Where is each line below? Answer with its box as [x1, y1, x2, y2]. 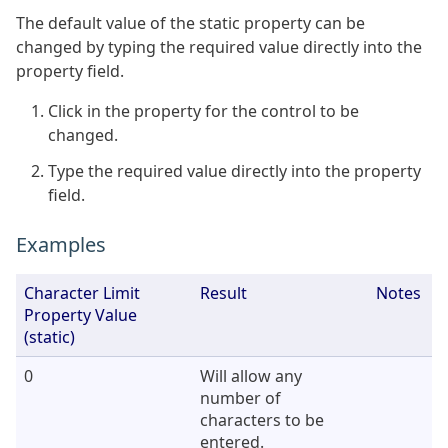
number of [200, 386, 281, 409]
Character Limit [24, 281, 140, 304]
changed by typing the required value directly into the [16, 35, 422, 58]
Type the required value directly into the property [48, 159, 421, 182]
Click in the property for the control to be [48, 99, 359, 122]
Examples [16, 230, 106, 258]
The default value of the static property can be [16, 11, 365, 34]
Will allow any [200, 364, 302, 387]
